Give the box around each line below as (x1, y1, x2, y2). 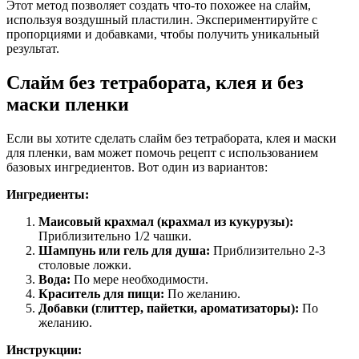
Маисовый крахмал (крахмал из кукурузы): (38, 214, 293, 228)
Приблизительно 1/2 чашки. (38, 228, 192, 243)
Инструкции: (6, 342, 82, 357)
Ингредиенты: (6, 187, 89, 201)
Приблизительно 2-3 (210, 243, 325, 257)
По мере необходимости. (71, 272, 208, 286)
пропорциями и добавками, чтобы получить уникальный (6, 26, 320, 41)
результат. (6, 41, 59, 55)
